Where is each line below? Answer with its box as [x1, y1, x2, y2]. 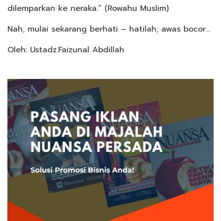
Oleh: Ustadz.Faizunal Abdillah [7, 43, 124, 56]
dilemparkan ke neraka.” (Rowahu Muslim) [7, 2, 169, 14]
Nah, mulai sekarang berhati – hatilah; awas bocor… [7, 23, 210, 35]
